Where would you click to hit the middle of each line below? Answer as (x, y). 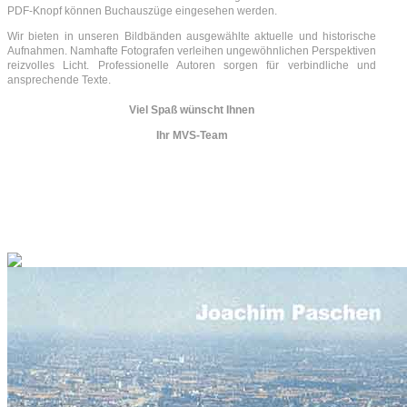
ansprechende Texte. (59, 79)
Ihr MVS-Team (192, 135)
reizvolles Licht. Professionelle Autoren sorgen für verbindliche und (192, 65)
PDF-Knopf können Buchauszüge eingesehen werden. (142, 10)
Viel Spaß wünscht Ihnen (192, 109)
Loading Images (48, 245)
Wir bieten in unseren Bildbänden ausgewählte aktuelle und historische (192, 36)
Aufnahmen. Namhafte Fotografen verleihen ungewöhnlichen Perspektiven (192, 50)
